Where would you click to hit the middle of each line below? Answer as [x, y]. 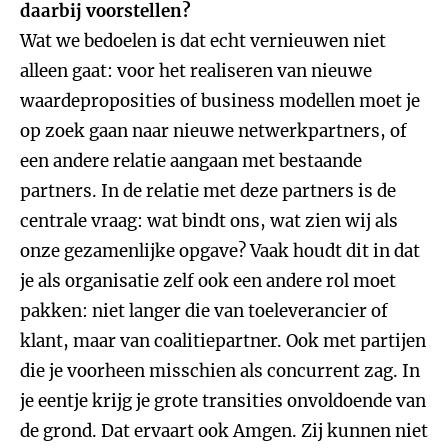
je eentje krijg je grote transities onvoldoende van [223, 401]
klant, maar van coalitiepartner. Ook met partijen [223, 341]
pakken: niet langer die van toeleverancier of [204, 311]
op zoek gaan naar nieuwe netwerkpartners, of [213, 131]
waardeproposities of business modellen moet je [220, 101]
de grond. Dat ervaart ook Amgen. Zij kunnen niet [224, 431]
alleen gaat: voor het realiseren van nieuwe [196, 71]
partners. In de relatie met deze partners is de [208, 191]
